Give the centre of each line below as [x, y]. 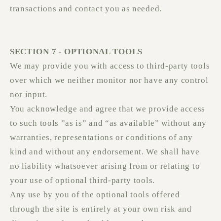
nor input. [29, 95]
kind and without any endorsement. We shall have [105, 152]
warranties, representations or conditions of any [102, 138]
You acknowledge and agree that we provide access [108, 109]
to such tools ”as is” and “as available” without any [108, 123]
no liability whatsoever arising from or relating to [105, 166]
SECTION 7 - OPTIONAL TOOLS [76, 52]
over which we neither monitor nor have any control [109, 80]
